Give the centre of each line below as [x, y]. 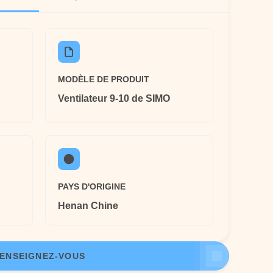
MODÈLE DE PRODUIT [104, 79]
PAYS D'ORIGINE [92, 186]
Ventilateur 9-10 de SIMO [114, 98]
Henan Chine [88, 206]
